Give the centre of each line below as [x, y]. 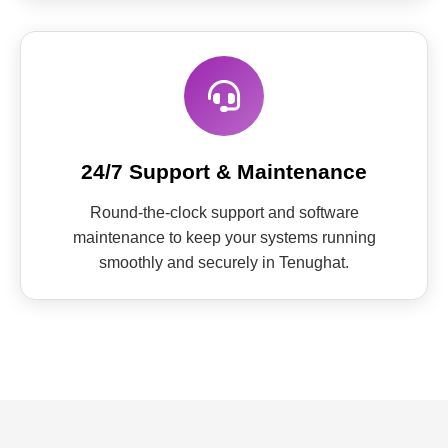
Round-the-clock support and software [224, 212]
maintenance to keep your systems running [224, 237]
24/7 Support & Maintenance [224, 171]
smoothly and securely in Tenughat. [224, 262]
